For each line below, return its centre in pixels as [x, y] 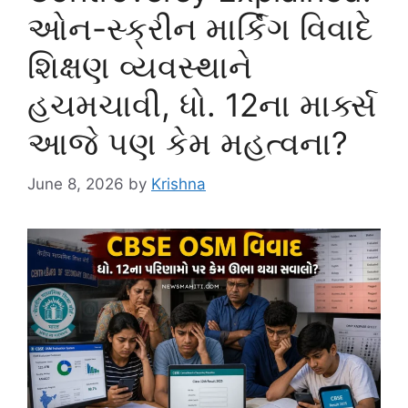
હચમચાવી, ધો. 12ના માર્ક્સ [202, 105]
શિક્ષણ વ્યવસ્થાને [140, 66]
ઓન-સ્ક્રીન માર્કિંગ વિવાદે [200, 28]
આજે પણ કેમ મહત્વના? [188, 143]
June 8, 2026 [76, 184]
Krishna [178, 184]
